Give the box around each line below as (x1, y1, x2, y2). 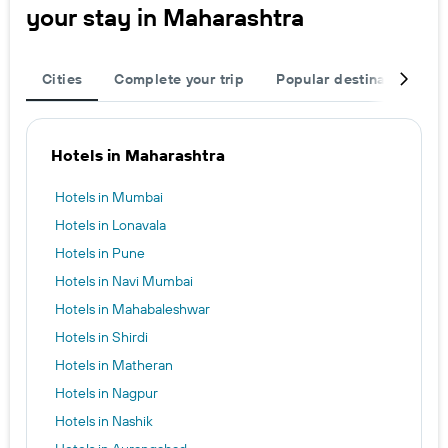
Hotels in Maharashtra (51, 145, 225, 165)
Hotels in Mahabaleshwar (55, 300, 210, 318)
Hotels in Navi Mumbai (55, 272, 193, 290)
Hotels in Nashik (55, 412, 153, 430)
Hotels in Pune (55, 244, 145, 262)
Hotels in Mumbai (55, 188, 163, 206)
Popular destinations (276, 70, 420, 88)
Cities (42, 70, 83, 88)
